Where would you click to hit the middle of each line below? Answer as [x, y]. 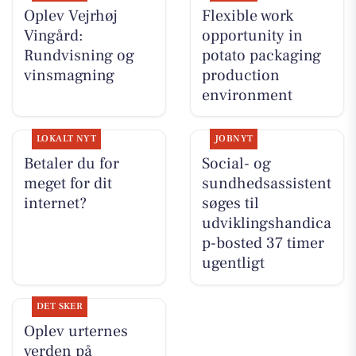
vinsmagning [69, 75]
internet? [55, 203]
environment [247, 95]
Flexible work [247, 15]
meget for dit [68, 183]
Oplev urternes [75, 332]
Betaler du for [71, 163]
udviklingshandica [266, 223]
